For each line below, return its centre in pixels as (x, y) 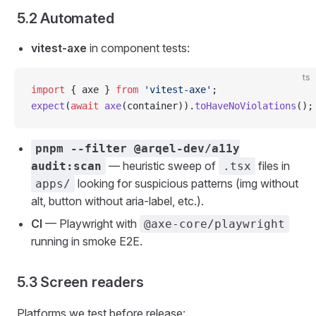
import (48, 90)
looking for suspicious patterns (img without (187, 183)
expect (48, 106)
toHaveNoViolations (245, 106)
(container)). (158, 106)
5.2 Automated (66, 18)
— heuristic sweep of (162, 166)
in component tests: (138, 48)
